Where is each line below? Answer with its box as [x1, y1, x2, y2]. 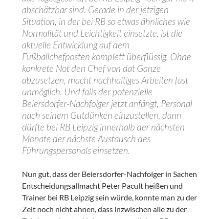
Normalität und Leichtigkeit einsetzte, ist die [22, 27, 182, 39]
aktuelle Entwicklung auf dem [22, 39, 130, 51]
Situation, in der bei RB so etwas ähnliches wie [22, 16, 190, 27]
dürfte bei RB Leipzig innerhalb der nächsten [22, 121, 185, 133]
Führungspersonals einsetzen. [22, 145, 130, 156]
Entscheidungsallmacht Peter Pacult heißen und [22, 181, 183, 191]
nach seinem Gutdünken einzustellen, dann [22, 109, 181, 121]
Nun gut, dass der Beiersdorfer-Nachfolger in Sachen [22, 169, 197, 179]
